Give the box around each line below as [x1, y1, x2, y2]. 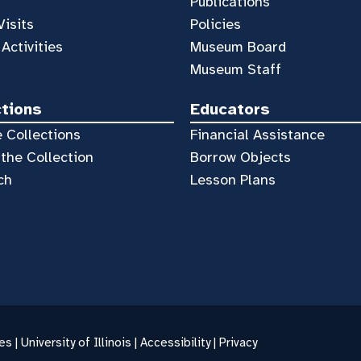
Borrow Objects [189, 148, 291, 166]
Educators [189, 98, 270, 119]
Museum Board [189, 37, 286, 56]
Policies [189, 15, 241, 33]
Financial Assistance [189, 126, 325, 143]
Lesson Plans [189, 171, 276, 189]
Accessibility [140, 335, 210, 351]
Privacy [219, 335, 257, 351]
